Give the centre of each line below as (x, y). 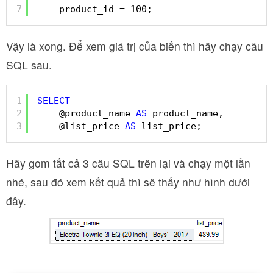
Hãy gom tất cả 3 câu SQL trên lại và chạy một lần (128, 163)
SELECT (54, 101)
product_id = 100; (106, 9)
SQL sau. (29, 65)
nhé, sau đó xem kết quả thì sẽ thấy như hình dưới (128, 182)
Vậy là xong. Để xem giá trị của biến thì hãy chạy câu (135, 46)
